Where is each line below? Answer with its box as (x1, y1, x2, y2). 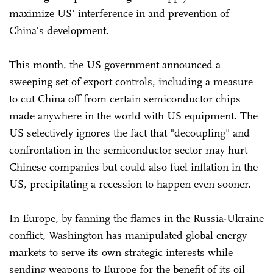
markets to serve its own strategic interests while (9, 245, 233, 259)
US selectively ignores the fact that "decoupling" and (9, 126, 250, 140)
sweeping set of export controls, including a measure (9, 74, 253, 88)
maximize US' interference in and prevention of (9, 6, 229, 20)
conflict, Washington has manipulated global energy (9, 228, 247, 242)
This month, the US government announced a (9, 57, 221, 71)
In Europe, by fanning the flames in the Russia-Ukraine (9, 211, 264, 225)
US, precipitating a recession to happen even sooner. (9, 177, 251, 191)
